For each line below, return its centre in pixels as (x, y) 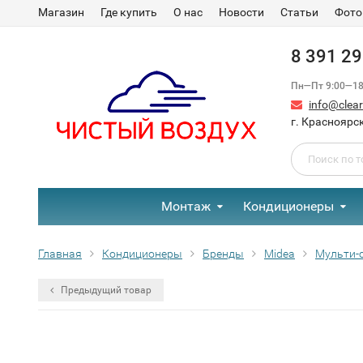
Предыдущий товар (105, 290)
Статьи (299, 12)
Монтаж (186, 206)
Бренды (223, 254)
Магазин (61, 12)
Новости (241, 12)
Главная (60, 254)
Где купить (129, 12)
